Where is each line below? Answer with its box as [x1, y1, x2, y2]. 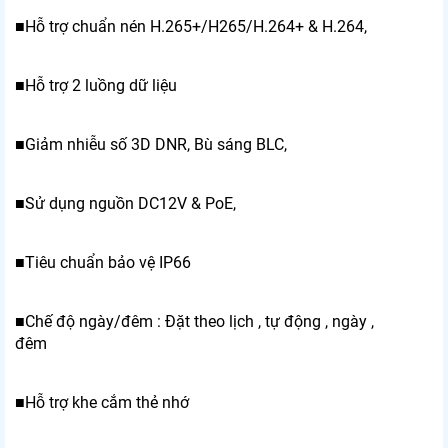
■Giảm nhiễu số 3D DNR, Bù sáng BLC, [15, 135, 291, 155]
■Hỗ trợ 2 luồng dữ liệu [15, 76, 181, 96]
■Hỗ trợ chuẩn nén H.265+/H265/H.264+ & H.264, [15, 17, 367, 37]
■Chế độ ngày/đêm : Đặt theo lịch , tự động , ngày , [15, 312, 374, 332]
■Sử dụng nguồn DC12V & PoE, [15, 194, 240, 214]
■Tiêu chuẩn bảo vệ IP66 [15, 253, 191, 273]
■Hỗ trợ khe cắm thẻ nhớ [15, 393, 189, 413]
